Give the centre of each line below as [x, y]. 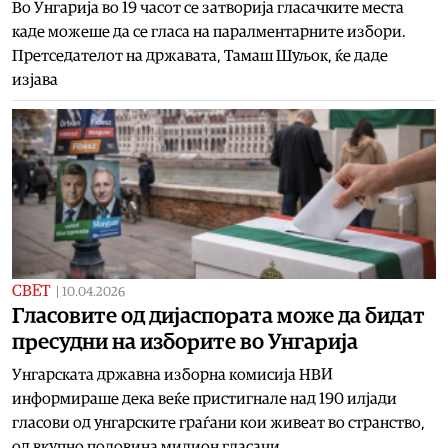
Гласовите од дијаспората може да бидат [218, 315]
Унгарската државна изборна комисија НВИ [172, 374]
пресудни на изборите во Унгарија [185, 341]
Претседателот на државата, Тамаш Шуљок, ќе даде [200, 55]
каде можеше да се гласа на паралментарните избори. [209, 31]
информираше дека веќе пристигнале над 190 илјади [204, 398]
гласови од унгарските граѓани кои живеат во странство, [218, 422]
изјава [35, 79]
